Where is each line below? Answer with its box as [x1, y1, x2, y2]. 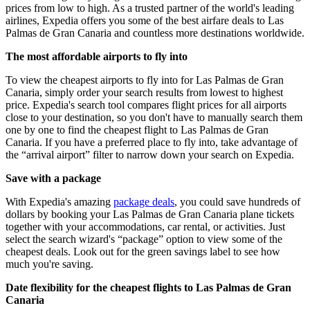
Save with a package [6, 172, 101, 185]
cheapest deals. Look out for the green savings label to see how [6, 246, 280, 258]
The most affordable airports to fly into [6, 51, 188, 63]
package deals [113, 196, 174, 208]
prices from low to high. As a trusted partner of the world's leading [6, 2, 294, 15]
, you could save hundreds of [174, 196, 300, 208]
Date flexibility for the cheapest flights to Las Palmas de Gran [6, 282, 291, 294]
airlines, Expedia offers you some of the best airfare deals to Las [6, 15, 284, 27]
